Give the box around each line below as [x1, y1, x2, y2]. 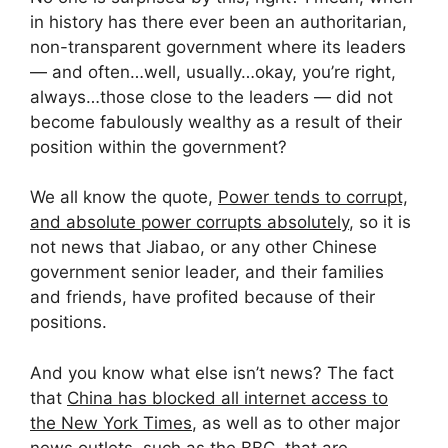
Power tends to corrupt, [218, 187, 408, 208]
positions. [30, 312, 107, 333]
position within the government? [30, 136, 287, 157]
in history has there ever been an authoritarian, [30, 11, 407, 32]
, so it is [349, 212, 411, 233]
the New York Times [30, 412, 192, 433]
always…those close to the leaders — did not [30, 86, 393, 107]
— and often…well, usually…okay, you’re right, [30, 61, 396, 82]
